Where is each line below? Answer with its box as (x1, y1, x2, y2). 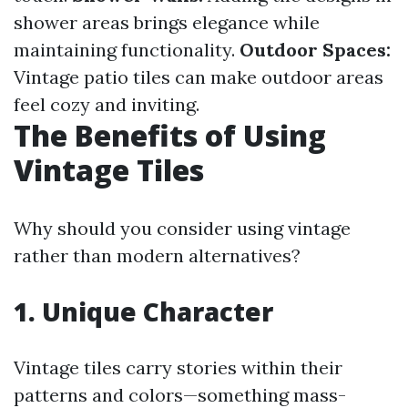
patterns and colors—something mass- (14, 383, 346, 406)
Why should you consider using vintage (14, 217, 351, 240)
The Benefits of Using (14, 116, 326, 155)
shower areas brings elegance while (14, 11, 320, 34)
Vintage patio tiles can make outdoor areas (14, 66, 383, 88)
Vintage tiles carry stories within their (14, 356, 342, 379)
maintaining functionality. (14, 38, 240, 61)
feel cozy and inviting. (14, 93, 199, 116)
